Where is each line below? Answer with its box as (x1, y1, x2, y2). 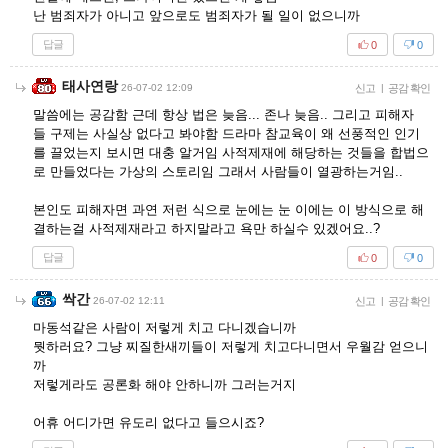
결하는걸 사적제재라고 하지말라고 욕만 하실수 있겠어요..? (33, 221, 380, 237)
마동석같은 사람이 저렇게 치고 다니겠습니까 (33, 320, 296, 336)
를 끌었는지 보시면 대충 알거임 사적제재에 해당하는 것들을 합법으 (33, 145, 429, 161)
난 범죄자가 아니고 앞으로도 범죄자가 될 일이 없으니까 (33, 8, 360, 24)
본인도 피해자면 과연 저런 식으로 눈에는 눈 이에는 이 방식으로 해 (33, 202, 424, 218)
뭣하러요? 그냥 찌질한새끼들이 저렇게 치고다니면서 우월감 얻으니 (33, 339, 428, 355)
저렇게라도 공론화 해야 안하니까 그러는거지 (33, 377, 296, 393)
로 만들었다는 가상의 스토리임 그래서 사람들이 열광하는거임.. (33, 164, 407, 180)
